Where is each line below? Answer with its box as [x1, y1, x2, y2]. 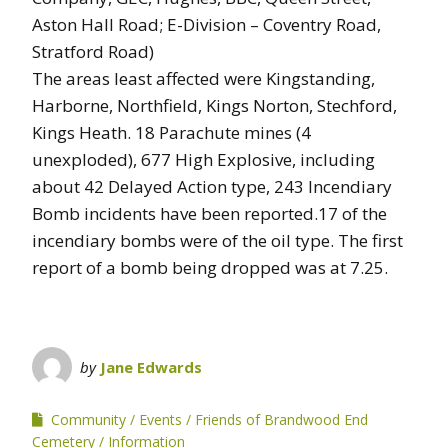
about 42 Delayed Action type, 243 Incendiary [32, 174, 392, 198]
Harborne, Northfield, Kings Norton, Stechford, [32, 93, 397, 117]
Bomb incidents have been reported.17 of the [32, 201, 387, 225]
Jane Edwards [100, 356, 202, 377]
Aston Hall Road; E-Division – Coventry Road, [32, 12, 381, 36]
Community [51, 409, 126, 429]
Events [139, 409, 182, 429]
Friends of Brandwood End [195, 409, 368, 429]
